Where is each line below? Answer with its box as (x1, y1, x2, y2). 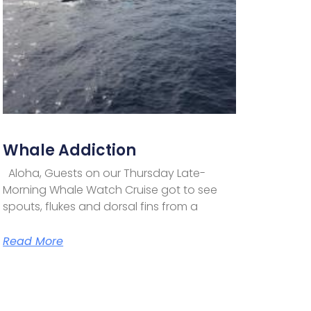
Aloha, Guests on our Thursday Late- (3, 165, 206, 181)
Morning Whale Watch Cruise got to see (3, 181, 218, 198)
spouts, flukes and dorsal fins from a (3, 198, 199, 215)
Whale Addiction (3, 139, 137, 161)
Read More (3, 233, 64, 249)
